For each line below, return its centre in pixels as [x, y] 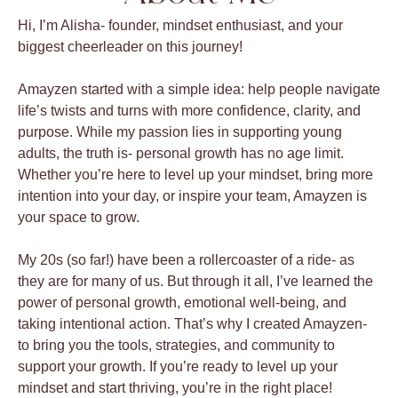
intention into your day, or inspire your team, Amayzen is [192, 196]
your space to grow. [79, 218]
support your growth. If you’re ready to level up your [178, 367]
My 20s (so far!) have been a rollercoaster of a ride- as [186, 260]
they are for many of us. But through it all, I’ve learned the [195, 282]
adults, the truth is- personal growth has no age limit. [181, 154]
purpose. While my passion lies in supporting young [180, 132]
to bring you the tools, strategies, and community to [176, 346]
